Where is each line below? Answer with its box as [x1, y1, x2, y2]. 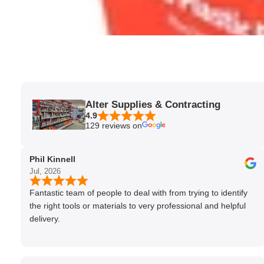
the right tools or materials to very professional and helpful [29, 201, 246, 211]
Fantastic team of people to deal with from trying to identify [29, 188, 247, 198]
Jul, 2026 [29, 167, 61, 176]
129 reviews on [85, 120, 142, 130]
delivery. [29, 214, 60, 224]
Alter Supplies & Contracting [85, 98, 220, 110]
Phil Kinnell [29, 154, 75, 164]
